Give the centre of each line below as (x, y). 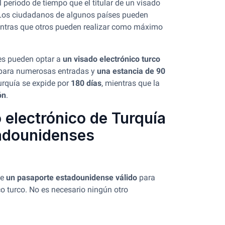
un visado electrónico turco (111, 59)
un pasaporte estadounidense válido (72, 178)
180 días (86, 83)
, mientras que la (131, 83)
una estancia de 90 (131, 71)
